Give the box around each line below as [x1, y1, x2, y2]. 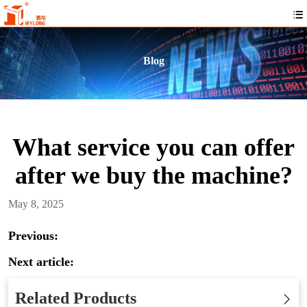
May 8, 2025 [8, 198, 64, 210]
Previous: [8, 229, 58, 243]
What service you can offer [12, 134, 295, 161]
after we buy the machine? [14, 162, 293, 189]
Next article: [8, 255, 74, 269]
